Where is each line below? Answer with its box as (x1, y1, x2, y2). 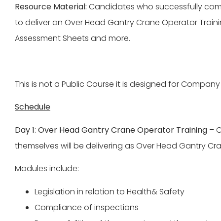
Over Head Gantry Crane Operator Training (38, 124, 207, 136)
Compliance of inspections (35, 201, 139, 213)
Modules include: (15, 163, 79, 175)
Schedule (15, 101, 50, 113)
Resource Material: (15, 1, 89, 13)
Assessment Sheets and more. (15, 33, 130, 44)
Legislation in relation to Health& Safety (35, 185, 184, 197)
